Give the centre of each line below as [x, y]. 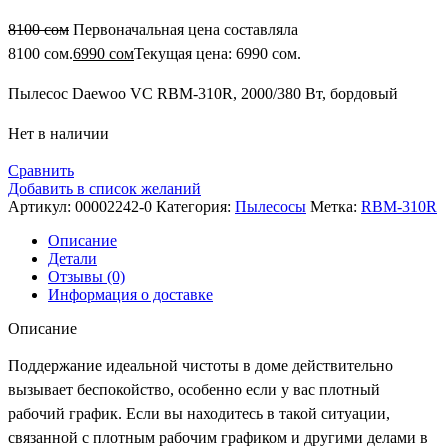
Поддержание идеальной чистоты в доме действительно [200, 366]
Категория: [193, 207]
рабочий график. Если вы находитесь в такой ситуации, [199, 414]
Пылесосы [270, 207]
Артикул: [41, 207]
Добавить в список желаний [104, 189]
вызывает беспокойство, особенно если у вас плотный [194, 390]
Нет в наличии [58, 134]
